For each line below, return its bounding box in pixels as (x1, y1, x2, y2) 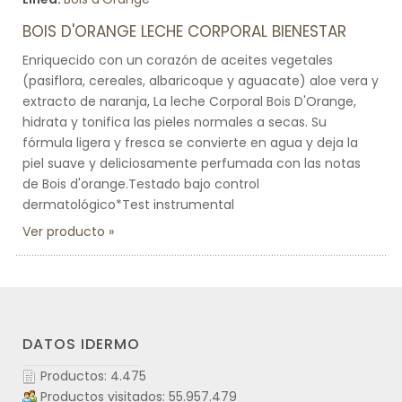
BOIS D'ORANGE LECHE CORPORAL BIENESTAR (22, 21, 346, 42)
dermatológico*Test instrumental (22, 196, 234, 214)
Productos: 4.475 (40, 367, 146, 385)
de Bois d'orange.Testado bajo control (22, 175, 259, 193)
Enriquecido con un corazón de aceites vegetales (22, 51, 333, 69)
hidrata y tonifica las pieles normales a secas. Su (22, 113, 327, 131)
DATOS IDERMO (22, 334, 140, 354)
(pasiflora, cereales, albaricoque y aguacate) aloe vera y (22, 72, 379, 90)
